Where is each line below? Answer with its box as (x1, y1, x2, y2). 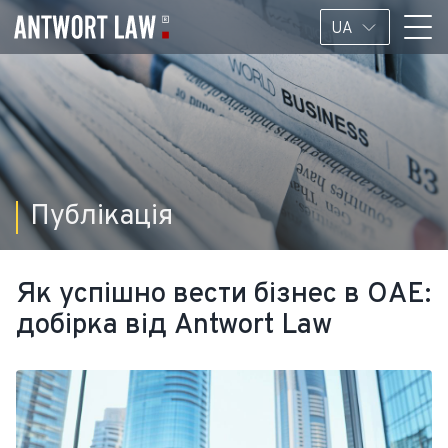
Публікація (30, 199, 173, 235)
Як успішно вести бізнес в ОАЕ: (16, 277, 431, 313)
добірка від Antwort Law (16, 308, 332, 344)
